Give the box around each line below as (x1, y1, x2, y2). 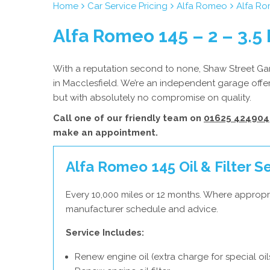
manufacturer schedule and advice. (66, 204, 218, 215)
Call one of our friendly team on (53, 113, 204, 124)
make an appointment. (53, 127, 158, 138)
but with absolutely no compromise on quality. (53, 92, 251, 103)
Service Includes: (66, 227, 144, 238)
